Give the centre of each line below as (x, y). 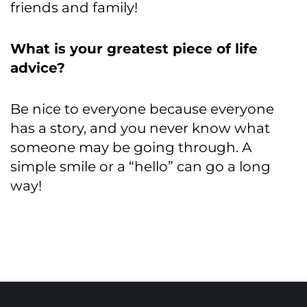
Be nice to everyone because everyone (142, 109)
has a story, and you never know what (140, 128)
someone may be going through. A (131, 148)
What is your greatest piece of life (134, 49)
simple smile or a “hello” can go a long (140, 167)
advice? (38, 68)
